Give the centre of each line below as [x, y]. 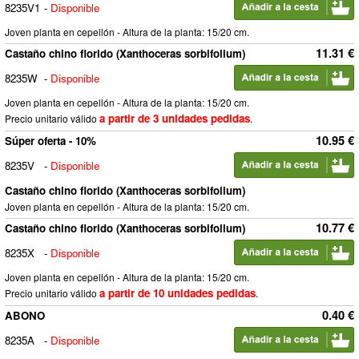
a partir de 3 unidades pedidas [175, 118]
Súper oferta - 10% [50, 141]
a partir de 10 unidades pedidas [177, 293]
